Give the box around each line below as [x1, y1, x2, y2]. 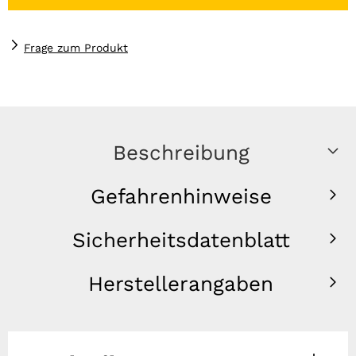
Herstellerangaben [88, 272, 273, 296]
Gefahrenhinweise [90, 184, 272, 208]
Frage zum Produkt [24, 41, 128, 54]
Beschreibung [112, 141, 250, 164]
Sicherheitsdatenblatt [72, 228, 290, 252]
